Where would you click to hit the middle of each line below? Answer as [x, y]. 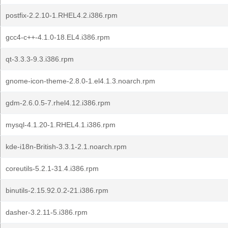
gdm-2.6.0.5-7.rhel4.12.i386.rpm [58, 103]
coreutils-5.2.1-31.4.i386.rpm [52, 168]
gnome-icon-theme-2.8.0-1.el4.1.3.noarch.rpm [80, 81]
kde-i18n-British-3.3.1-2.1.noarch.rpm [66, 147]
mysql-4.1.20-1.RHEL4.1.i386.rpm [61, 125]
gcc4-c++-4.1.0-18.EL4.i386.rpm [58, 37]
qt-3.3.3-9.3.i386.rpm [40, 59]
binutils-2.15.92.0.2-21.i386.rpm [57, 190]
